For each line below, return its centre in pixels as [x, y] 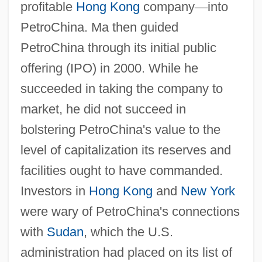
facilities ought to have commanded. [121, 170]
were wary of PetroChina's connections [130, 211]
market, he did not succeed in [103, 109]
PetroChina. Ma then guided [99, 27]
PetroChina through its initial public [118, 47]
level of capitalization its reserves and [125, 150]
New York [208, 191]
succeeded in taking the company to [121, 88]
